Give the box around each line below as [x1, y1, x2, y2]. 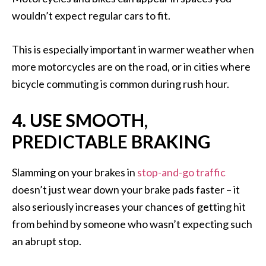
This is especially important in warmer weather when [12, 43, 254, 56]
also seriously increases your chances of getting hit [12, 200, 246, 214]
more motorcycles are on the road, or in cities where [12, 60, 251, 74]
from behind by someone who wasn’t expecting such [12, 217, 252, 231]
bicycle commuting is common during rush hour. [12, 77, 229, 91]
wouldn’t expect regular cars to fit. [12, 9, 170, 23]
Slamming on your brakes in [12, 166, 137, 179]
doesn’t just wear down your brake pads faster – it [12, 183, 240, 197]
